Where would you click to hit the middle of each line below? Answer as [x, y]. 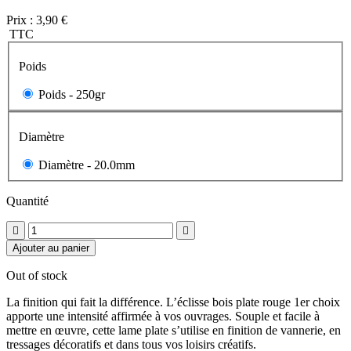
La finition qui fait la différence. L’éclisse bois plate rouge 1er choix [173, 302]
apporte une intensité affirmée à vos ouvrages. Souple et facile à [163, 317]
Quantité [27, 201]
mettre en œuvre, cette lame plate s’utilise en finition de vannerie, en [174, 331]
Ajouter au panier [51, 248]
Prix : [20, 20]
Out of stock [37, 276]
